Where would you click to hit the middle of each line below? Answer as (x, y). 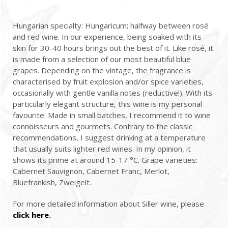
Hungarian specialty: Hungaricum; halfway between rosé (111, 26)
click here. (32, 215)
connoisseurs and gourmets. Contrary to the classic (103, 126)
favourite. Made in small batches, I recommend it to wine (112, 115)
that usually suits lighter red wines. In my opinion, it (102, 149)
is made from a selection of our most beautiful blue (102, 59)
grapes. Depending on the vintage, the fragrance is (102, 70)
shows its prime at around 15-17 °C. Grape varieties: (105, 160)
